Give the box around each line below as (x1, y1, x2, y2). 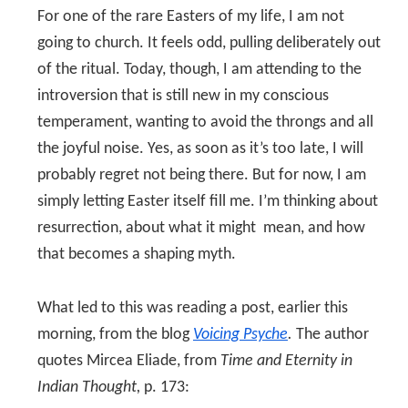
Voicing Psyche (193, 326, 288, 343)
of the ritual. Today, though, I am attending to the (37, 61, 362, 78)
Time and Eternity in (220, 352, 352, 370)
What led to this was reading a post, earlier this (37, 300, 348, 317)
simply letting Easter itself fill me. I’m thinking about (37, 193, 378, 210)
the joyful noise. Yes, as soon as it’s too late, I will (37, 140, 363, 158)
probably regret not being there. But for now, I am (37, 167, 366, 184)
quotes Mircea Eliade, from (37, 352, 220, 370)
